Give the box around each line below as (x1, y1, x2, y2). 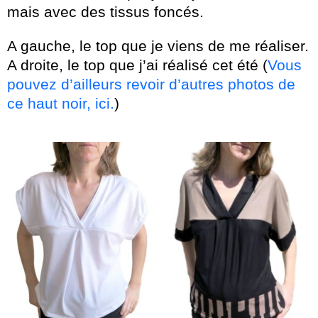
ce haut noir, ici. (7, 94, 114, 111)
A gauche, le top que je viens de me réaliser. (7, 37, 309, 54)
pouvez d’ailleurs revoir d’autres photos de (7, 75, 295, 92)
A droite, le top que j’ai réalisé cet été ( (7, 56, 268, 73)
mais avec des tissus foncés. (7, 3, 204, 20)
